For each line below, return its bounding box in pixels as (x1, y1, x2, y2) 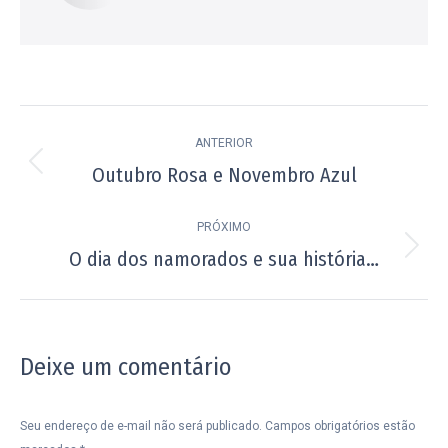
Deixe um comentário (20, 353, 231, 381)
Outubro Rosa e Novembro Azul (91, 163, 357, 187)
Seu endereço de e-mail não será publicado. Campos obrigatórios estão (20, 419, 415, 433)
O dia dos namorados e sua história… (69, 247, 379, 271)
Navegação (19, 106, 164, 144)
